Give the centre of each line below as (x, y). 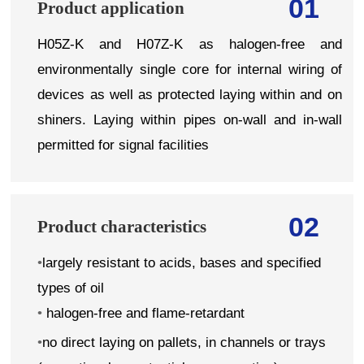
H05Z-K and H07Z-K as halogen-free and (190, 44)
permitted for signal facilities (123, 145)
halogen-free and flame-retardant (146, 313)
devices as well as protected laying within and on (190, 94)
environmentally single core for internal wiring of (190, 69)
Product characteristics (122, 226)
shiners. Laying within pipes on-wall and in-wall (190, 119)
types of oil (71, 288)
